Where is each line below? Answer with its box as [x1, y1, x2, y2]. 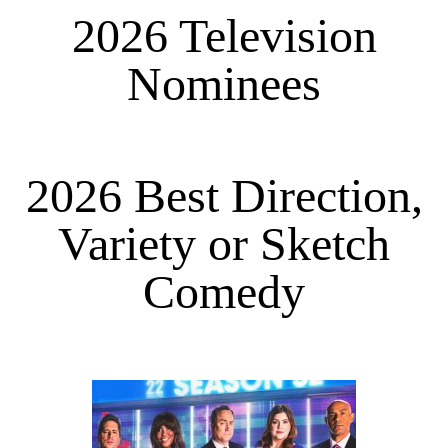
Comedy [143, 264, 305, 318]
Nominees [127, 57, 321, 110]
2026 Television [71, 9, 377, 62]
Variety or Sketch [58, 216, 390, 270]
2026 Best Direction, [25, 168, 423, 222]
